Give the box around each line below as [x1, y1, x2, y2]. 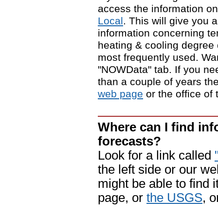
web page [98, 88, 143, 100]
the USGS [146, 190, 202, 204]
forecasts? [98, 134, 161, 148]
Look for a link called [98, 148, 215, 162]
